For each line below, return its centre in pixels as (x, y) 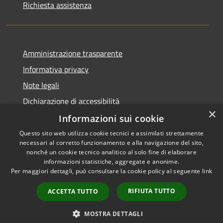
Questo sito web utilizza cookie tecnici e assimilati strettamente (111, 133)
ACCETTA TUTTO (73, 191)
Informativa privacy (56, 69)
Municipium (155, 175)
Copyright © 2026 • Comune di (167, 151)
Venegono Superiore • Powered (167, 163)
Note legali (41, 85)
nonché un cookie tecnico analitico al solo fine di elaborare (111, 152)
